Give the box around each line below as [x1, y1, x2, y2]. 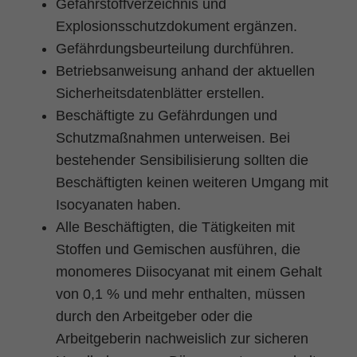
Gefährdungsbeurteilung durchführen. [56, 40, 294, 57]
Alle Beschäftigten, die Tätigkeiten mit [56, 218, 295, 235]
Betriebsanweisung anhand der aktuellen [56, 62, 315, 79]
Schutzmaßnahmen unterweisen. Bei [56, 129, 290, 146]
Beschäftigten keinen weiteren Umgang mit [56, 174, 328, 190]
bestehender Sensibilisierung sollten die [56, 151, 308, 168]
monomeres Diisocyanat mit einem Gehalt [56, 263, 322, 280]
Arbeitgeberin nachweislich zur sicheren [56, 330, 308, 347]
